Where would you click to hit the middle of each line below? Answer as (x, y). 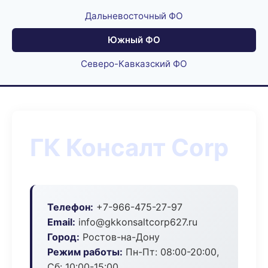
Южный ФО (134, 40)
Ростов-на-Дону (120, 237)
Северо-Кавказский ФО (134, 64)
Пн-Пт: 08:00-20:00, (171, 252)
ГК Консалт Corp (129, 147)
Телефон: (70, 207)
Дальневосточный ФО (134, 16)
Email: (61, 222)
